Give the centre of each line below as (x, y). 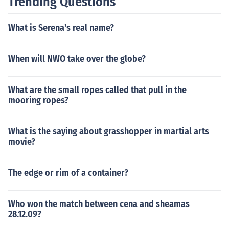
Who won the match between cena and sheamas (99, 204)
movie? (22, 142)
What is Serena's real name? (61, 28)
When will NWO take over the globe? (77, 59)
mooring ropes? (38, 100)
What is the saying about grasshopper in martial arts (109, 131)
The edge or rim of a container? (68, 173)
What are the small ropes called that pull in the (97, 90)
